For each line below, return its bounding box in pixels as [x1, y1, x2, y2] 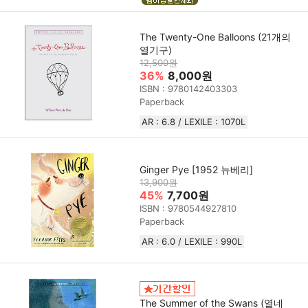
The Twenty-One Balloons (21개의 [140, 31, 291, 43]
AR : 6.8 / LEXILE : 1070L [142, 116, 246, 128]
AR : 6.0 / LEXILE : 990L [142, 235, 243, 247]
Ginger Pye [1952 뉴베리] [140, 163, 254, 175]
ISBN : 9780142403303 [140, 83, 238, 95]
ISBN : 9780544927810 [140, 202, 237, 214]
